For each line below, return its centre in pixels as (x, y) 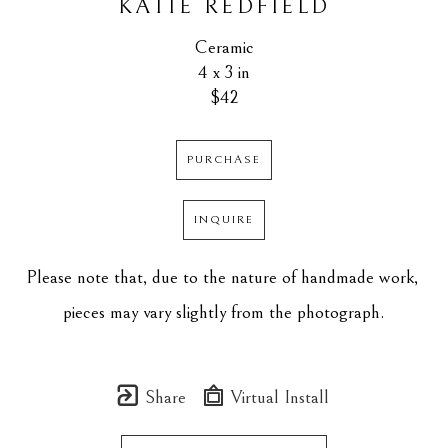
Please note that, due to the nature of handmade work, (221, 277)
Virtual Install (277, 397)
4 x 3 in (224, 72)
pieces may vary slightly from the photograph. (224, 312)
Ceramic (224, 47)
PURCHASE (224, 160)
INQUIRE (224, 220)
